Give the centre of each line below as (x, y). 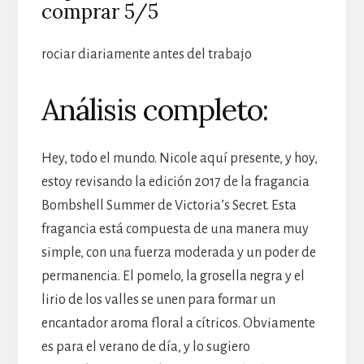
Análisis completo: (154, 110)
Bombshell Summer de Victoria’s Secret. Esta (169, 206)
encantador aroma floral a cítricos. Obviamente (178, 324)
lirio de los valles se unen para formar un (158, 300)
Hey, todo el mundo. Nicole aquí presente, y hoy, (179, 159)
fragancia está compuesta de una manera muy (175, 230)
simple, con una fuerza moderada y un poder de (178, 253)
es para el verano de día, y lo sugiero (145, 347)
